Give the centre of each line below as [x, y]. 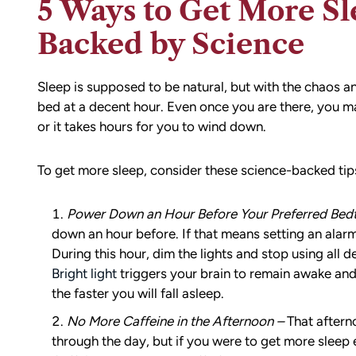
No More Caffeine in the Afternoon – [175, 321]
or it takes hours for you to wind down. [151, 126]
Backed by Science [170, 44]
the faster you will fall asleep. [137, 293]
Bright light [84, 273]
